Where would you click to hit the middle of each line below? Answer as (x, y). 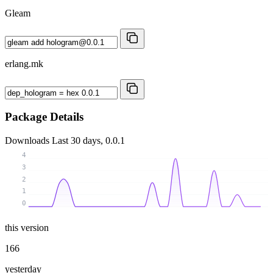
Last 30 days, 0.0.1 (88, 141)
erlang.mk (24, 63)
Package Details (44, 117)
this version (27, 227)
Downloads (28, 141)
